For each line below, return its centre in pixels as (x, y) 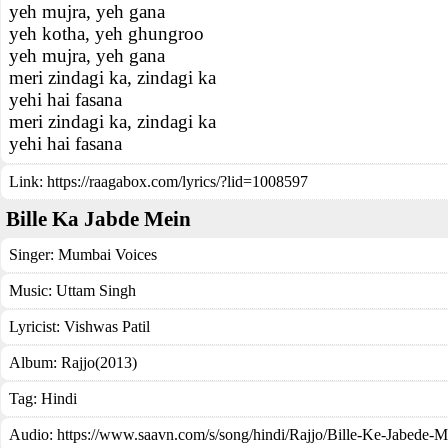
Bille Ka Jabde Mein (98, 219)
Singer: (33, 254)
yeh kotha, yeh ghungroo (106, 33)
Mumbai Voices (107, 254)
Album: (35, 362)
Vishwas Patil (107, 326)
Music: (32, 290)
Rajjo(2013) (99, 362)
